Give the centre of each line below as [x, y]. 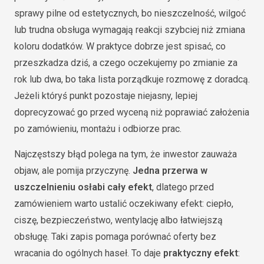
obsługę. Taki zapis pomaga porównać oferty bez [115, 236]
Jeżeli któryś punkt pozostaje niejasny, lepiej [106, 95]
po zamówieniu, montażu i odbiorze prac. [98, 128]
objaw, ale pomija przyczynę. [73, 170]
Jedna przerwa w [170, 170]
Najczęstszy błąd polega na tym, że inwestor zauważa [126, 154]
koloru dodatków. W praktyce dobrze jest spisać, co [120, 46]
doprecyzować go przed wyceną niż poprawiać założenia [132, 112]
